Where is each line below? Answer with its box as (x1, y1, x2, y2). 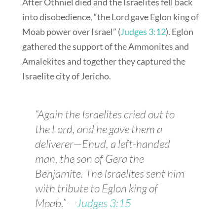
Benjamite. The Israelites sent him (35, 166, 184, 181)
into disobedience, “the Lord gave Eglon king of (22, 11, 199, 23)
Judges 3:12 (120, 26, 166, 37)
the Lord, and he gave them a (35, 122, 162, 136)
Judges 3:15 (76, 196, 131, 210)
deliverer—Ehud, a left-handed (35, 137, 170, 151)
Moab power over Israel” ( (22, 26, 120, 37)
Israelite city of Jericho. (22, 71, 111, 82)
